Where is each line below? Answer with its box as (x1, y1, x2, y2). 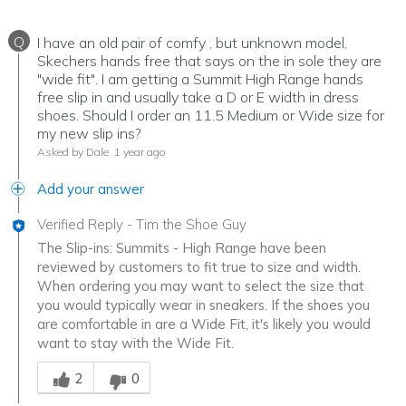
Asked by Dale (37, 144, 109, 159)
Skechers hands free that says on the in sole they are (37, 51, 382, 70)
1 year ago (111, 144, 166, 159)
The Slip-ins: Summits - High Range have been (37, 238, 326, 256)
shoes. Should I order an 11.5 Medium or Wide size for (37, 105, 384, 124)
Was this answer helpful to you (36, 352, 228, 370)
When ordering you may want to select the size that (37, 276, 364, 295)
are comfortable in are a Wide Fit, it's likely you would (37, 314, 371, 333)
